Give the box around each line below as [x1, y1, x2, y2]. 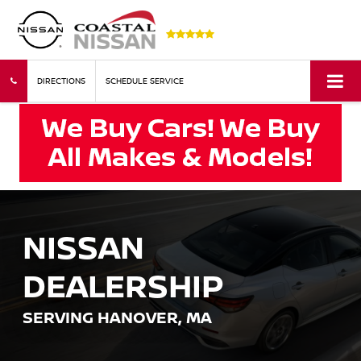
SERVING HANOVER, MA [23, 306, 212, 329]
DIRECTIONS [37, 75, 85, 87]
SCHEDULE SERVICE [106, 75, 184, 87]
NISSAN [23, 224, 144, 269]
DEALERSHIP [23, 263, 224, 308]
